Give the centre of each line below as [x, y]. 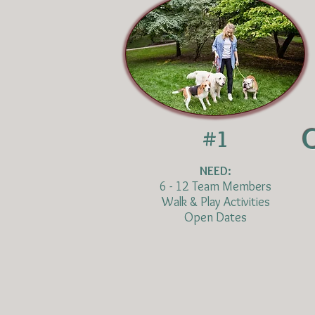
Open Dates [216, 217]
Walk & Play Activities [216, 202]
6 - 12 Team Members [216, 186]
